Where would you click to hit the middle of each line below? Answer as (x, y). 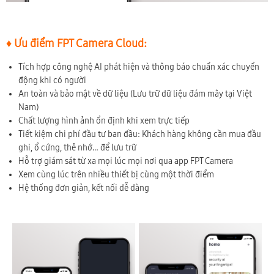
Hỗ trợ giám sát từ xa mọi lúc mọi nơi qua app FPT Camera (126, 161)
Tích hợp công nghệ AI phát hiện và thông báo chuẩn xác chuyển (139, 67)
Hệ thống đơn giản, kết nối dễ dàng (84, 188)
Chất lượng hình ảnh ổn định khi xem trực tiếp (104, 120)
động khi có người (52, 80)
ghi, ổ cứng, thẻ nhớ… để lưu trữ (77, 147)
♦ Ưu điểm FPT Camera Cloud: (76, 43)
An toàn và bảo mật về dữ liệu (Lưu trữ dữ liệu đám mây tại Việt (135, 94)
